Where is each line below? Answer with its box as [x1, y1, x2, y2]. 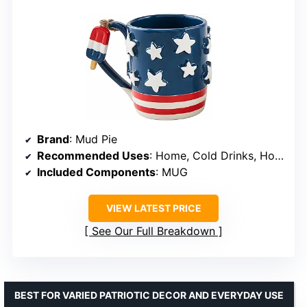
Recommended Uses [37, 149, 149, 163]
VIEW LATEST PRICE [106, 202, 201, 214]
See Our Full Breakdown [92, 224, 215, 238]
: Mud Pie [69, 132, 117, 147]
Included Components [37, 165, 156, 180]
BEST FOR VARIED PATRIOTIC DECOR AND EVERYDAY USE [14, 289, 284, 302]
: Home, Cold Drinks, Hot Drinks [149, 149, 275, 163]
